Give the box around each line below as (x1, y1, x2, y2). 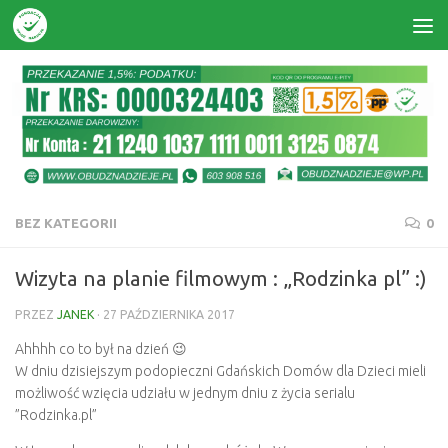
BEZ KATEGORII (15, 215, 117, 230)
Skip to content (27, 19, 142, 36)
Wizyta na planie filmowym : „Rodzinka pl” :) (15, 266, 427, 290)
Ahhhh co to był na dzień (15, 340, 172, 357)
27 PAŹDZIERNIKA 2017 (103, 307, 235, 321)
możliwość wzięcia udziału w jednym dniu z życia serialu (15, 384, 355, 401)
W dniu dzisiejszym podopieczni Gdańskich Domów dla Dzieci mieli (15, 362, 426, 379)
